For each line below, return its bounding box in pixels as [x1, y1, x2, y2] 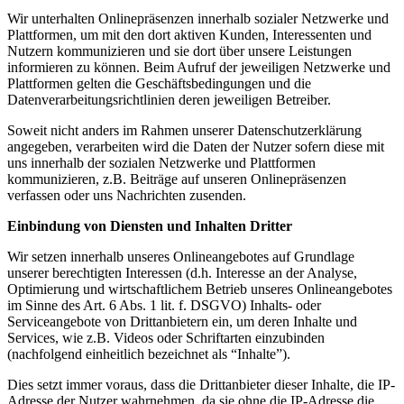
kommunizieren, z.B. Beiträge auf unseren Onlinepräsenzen [7, 170, 346, 187]
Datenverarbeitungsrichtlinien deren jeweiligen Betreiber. [7, 91, 331, 107]
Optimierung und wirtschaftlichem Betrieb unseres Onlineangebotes [7, 280, 392, 297]
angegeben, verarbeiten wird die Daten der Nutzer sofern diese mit [7, 138, 384, 154]
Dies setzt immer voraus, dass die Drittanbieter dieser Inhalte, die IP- [7, 376, 395, 392]
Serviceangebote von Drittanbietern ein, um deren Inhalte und [7, 313, 357, 329]
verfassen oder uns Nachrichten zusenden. [7, 187, 246, 203]
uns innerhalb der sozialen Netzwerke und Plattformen [7, 154, 316, 170]
